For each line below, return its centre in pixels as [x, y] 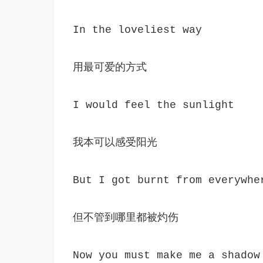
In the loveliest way [137, 30]
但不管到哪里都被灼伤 [126, 218]
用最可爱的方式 [110, 68]
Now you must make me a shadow [166, 255]
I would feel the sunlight [154, 105]
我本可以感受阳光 [115, 143]
